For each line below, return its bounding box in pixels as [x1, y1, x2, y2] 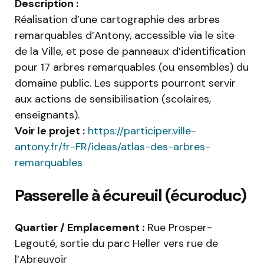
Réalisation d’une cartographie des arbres [15, 12, 220, 27]
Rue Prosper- [144, 220, 212, 235]
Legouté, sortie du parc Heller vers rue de [15, 236, 218, 251]
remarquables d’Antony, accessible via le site [15, 28, 235, 43]
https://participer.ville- [85, 124, 196, 138]
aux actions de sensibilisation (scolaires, [15, 92, 211, 107]
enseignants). [15, 108, 80, 123]
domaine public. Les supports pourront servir [15, 76, 236, 91]
